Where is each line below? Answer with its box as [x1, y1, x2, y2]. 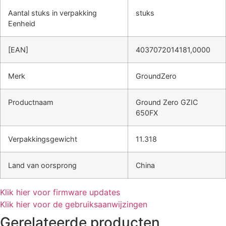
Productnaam [8, 98, 53, 107]
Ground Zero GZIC [136, 98, 198, 107]
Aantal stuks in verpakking [8, 9, 97, 18]
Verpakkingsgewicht [8, 135, 77, 144]
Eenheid [8, 19, 35, 28]
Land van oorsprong [8, 161, 77, 170]
